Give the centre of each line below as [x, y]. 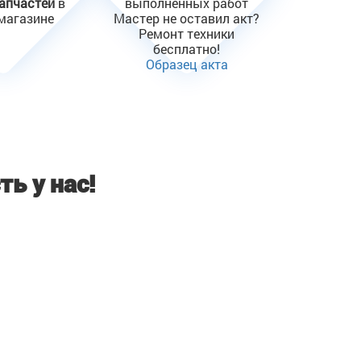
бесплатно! [187, 49]
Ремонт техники [187, 33]
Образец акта [187, 64]
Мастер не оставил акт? [187, 18]
